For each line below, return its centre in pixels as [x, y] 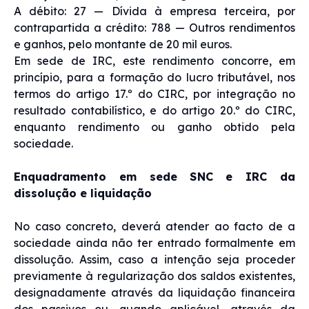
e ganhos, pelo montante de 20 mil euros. [123, 44]
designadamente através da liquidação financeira [154, 292]
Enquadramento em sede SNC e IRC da [154, 176]
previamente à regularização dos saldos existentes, [154, 276]
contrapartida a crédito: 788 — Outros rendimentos [154, 27]
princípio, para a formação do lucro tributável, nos [154, 77]
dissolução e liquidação [83, 193]
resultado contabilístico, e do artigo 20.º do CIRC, [154, 110]
